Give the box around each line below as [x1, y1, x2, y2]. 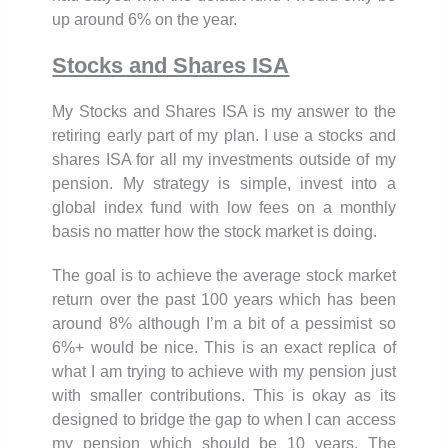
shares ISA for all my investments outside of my [52, 150, 396, 168]
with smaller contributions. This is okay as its [52, 386, 396, 404]
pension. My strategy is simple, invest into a [52, 174, 396, 192]
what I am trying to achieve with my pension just [52, 362, 396, 380]
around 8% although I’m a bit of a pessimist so [52, 314, 396, 332]
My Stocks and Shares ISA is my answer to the [52, 102, 396, 120]
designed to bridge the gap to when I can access [52, 410, 396, 428]
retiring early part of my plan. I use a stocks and [52, 126, 396, 144]
